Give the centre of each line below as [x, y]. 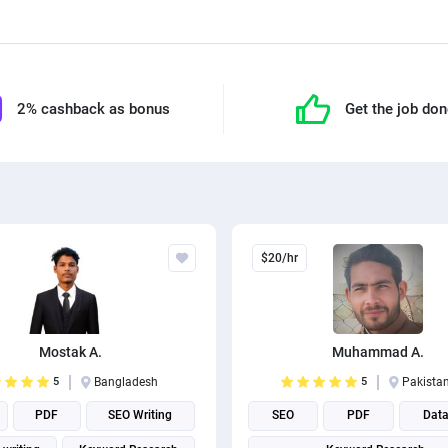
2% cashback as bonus [93, 109]
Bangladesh [126, 382]
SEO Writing [140, 415]
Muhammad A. [377, 352]
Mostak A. [70, 352]
